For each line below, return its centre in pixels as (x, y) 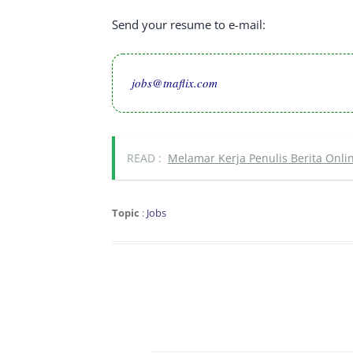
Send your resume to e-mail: (189, 24)
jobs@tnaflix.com (175, 83)
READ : (144, 158)
